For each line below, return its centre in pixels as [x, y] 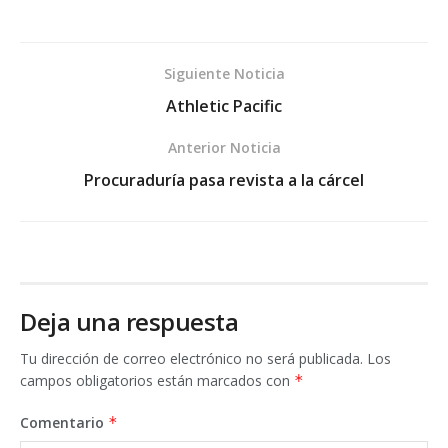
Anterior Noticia [224, 148]
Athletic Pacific [224, 106]
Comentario [64, 423]
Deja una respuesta [129, 322]
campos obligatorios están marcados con [157, 381]
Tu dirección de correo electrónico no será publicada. [191, 359]
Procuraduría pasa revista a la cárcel [224, 180]
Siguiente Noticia [224, 74]
